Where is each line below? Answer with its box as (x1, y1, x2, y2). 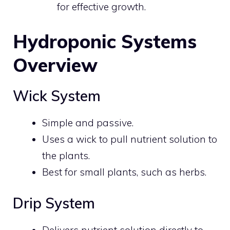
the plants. (42, 149, 90, 162)
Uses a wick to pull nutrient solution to (42, 132, 217, 145)
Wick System (13, 86, 101, 105)
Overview (13, 53, 98, 76)
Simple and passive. (42, 116, 133, 129)
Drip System (13, 194, 95, 212)
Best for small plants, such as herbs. (42, 165, 206, 178)
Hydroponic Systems (13, 29, 197, 53)
